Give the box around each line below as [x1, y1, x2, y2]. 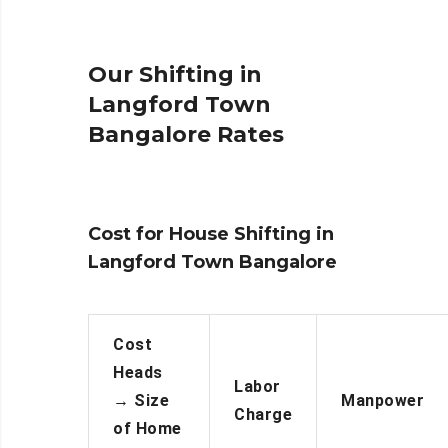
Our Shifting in [88, 61, 262, 89]
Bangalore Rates [88, 121, 284, 149]
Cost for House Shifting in [88, 223, 334, 246]
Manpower [341, 391, 424, 411]
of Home [113, 419, 182, 439]
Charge [234, 405, 292, 425]
